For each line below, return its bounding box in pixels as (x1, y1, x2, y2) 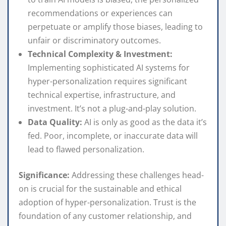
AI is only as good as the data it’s (82, 117, 207, 128)
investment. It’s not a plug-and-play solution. (28, 103, 196, 115)
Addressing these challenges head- (70, 169, 204, 181)
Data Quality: (28, 117, 82, 128)
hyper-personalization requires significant (28, 76, 187, 87)
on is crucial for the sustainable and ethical (19, 183, 182, 195)
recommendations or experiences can (28, 8, 173, 19)
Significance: (19, 169, 70, 181)
